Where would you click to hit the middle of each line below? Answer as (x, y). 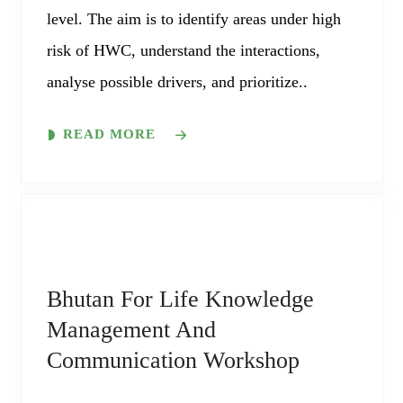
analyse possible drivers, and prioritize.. (177, 82)
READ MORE (109, 134)
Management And (131, 330)
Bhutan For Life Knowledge (180, 299)
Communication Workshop (173, 360)
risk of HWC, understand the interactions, (183, 50)
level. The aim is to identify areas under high (193, 19)
